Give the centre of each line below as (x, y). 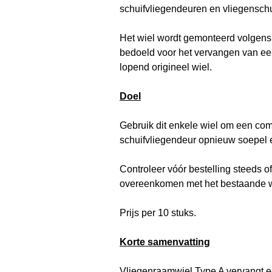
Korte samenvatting (165, 242)
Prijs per (139, 212)
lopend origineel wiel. (166, 67)
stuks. (182, 212)
